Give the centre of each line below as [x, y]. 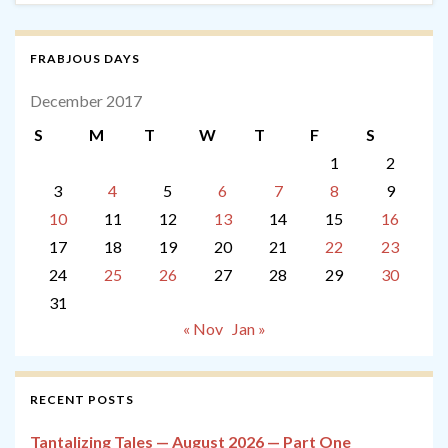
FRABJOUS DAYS [85, 59]
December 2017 [86, 101]
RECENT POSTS [82, 400]
